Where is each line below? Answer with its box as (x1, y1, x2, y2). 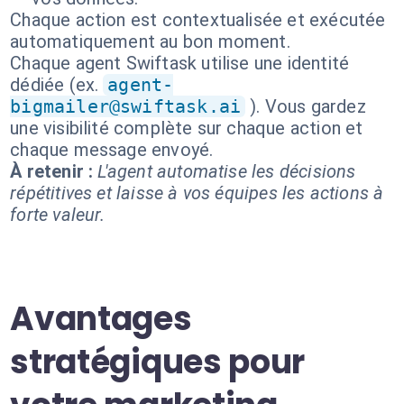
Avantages (10, 296, 192, 342)
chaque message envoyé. (10, 139, 214, 161)
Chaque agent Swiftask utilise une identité (10, 52, 350, 74)
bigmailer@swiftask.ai (10, 96, 242, 117)
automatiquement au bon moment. (10, 31, 290, 52)
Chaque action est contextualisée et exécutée (10, 9, 386, 31)
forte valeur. (10, 204, 106, 225)
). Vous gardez (250, 96, 366, 117)
